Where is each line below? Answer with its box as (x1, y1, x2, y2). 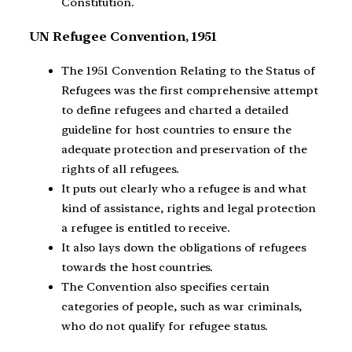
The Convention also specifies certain (61, 279, 270, 294)
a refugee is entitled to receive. (61, 220, 230, 235)
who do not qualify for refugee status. (61, 318, 269, 333)
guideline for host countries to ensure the (61, 122, 291, 137)
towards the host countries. (61, 259, 214, 274)
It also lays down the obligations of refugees (61, 240, 306, 255)
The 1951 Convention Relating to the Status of (61, 63, 315, 78)
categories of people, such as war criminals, (61, 299, 302, 313)
